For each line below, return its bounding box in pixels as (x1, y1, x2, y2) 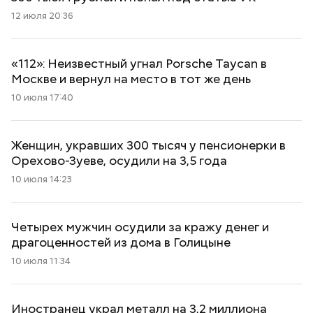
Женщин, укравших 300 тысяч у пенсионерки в (11, 137, 286, 153)
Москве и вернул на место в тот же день (11, 71, 251, 87)
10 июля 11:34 (11, 255, 71, 267)
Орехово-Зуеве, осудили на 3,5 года (11, 152, 227, 168)
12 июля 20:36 (11, 10, 73, 22)
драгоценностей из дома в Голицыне (11, 234, 231, 250)
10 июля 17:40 (11, 92, 73, 103)
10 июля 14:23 (11, 173, 72, 185)
